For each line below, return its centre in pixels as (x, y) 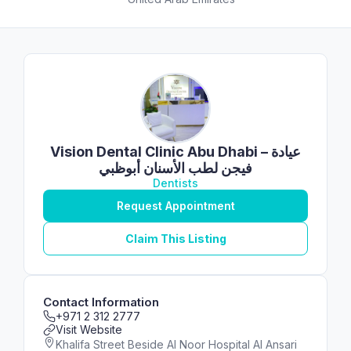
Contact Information (101, 302)
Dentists (175, 183)
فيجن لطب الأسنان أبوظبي (175, 168)
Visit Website (89, 329)
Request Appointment (175, 206)
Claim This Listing (175, 239)
